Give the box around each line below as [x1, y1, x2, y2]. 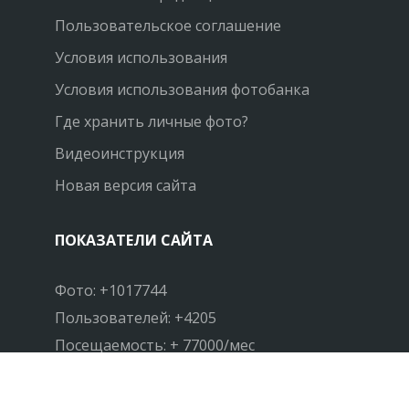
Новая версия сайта [55, 175, 196, 196]
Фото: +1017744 [55, 280, 166, 301]
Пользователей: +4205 [55, 308, 216, 329]
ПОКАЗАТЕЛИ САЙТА [55, 230, 213, 251]
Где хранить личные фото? [55, 111, 248, 132]
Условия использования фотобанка [55, 79, 309, 100]
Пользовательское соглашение [55, 16, 281, 37]
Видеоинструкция [55, 143, 184, 164]
